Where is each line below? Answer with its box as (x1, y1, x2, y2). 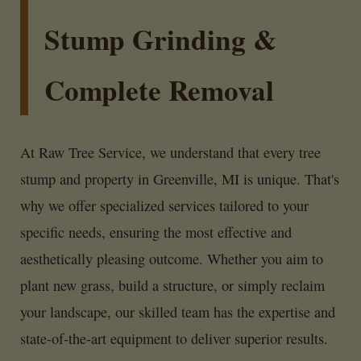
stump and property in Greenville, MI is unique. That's (20, 168, 339, 189)
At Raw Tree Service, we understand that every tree (20, 142, 321, 162)
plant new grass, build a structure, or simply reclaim (20, 275, 325, 295)
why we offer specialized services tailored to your (20, 195, 309, 215)
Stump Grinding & (44, 19, 276, 60)
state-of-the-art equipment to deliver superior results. (20, 328, 328, 348)
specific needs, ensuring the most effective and (20, 222, 292, 242)
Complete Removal (44, 69, 274, 111)
